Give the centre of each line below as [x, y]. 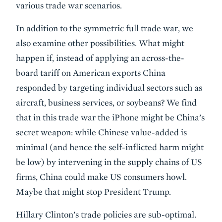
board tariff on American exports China [91, 73]
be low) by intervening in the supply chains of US [109, 162]
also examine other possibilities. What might [100, 43]
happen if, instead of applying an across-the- [100, 58]
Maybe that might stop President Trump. [93, 192]
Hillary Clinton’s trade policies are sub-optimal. [106, 214]
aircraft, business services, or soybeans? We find [106, 102]
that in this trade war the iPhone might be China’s [110, 117]
